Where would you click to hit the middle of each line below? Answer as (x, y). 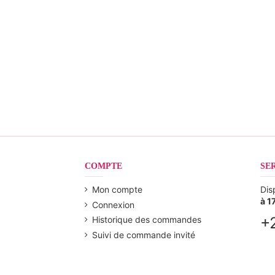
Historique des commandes (147, 220)
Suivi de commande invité (144, 234)
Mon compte (117, 189)
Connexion (113, 204)
